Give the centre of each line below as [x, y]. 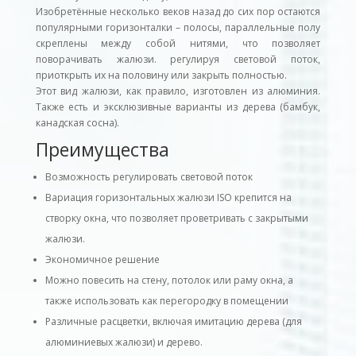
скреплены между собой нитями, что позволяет [178, 44]
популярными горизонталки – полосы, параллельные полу [178, 28]
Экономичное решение [102, 260]
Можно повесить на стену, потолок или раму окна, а [169, 281]
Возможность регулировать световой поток [149, 177]
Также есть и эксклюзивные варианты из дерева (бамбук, [178, 107]
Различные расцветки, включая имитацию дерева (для [173, 322]
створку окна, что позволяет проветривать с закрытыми [176, 219]
